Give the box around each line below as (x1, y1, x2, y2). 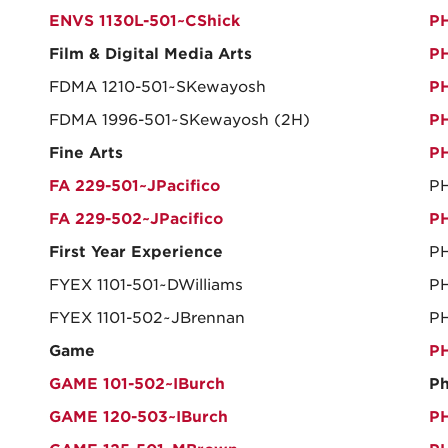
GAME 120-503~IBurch (49, 408, 228, 426)
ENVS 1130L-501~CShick (49, 12, 240, 30)
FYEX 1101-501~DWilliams (49, 276, 243, 294)
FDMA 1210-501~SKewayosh (49, 78, 266, 96)
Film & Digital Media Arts (49, 45, 252, 63)
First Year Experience (49, 243, 223, 261)
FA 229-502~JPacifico (49, 210, 223, 228)
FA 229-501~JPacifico (49, 177, 220, 195)
